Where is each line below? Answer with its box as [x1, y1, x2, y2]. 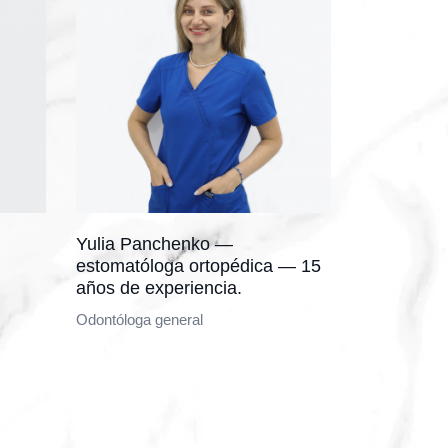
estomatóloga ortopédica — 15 [76, 256, 321, 276]
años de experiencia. [76, 278, 242, 298]
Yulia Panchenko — [76, 234, 233, 254]
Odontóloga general [76, 311, 203, 328]
